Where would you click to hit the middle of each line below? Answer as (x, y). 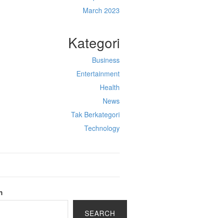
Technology (102, 128)
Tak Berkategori (95, 114)
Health (109, 87)
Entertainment (98, 73)
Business (106, 60)
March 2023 (101, 10)
